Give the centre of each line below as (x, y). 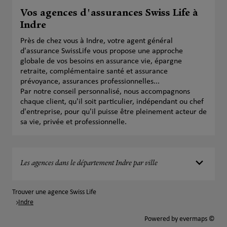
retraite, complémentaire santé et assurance (94, 71)
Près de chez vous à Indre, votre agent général (97, 41)
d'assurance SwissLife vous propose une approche (102, 51)
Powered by (162, 219)
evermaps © (197, 219)
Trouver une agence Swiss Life (54, 192)
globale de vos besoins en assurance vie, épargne (101, 61)
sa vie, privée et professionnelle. (73, 122)
